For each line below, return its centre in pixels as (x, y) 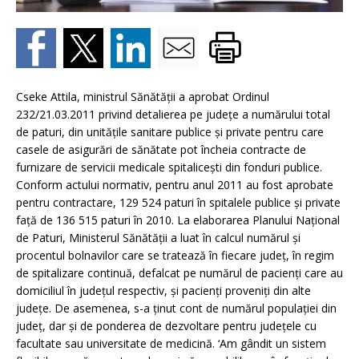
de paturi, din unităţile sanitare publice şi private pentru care (170, 132)
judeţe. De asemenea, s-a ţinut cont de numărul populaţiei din (176, 308)
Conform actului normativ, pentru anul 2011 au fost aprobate (175, 185)
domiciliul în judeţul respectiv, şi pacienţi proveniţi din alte (163, 290)
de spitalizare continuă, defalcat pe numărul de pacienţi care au (179, 273)
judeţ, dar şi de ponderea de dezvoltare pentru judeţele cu (166, 326)
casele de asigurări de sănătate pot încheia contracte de (161, 149)
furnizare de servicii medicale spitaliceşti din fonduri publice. (169, 167)
